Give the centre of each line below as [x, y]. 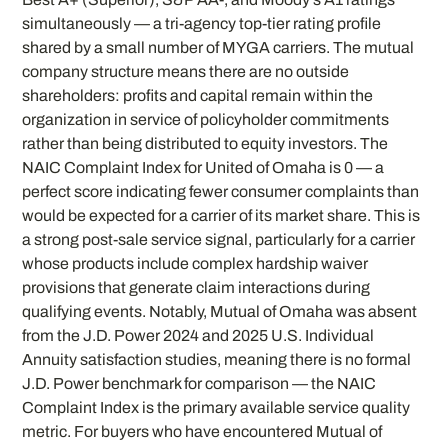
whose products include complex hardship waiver [195, 264]
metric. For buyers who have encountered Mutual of [202, 432]
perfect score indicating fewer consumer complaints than [221, 192]
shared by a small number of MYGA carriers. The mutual [218, 48]
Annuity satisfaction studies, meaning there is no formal [217, 360]
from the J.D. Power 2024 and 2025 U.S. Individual [198, 336]
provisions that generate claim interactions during [196, 288]
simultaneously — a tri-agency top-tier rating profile [202, 24]
